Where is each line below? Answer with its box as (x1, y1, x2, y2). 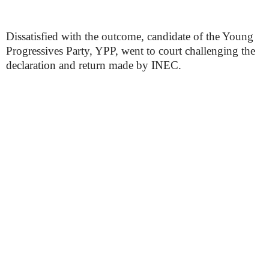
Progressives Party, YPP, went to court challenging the (6, 44, 255, 57)
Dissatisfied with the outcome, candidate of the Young (6, 29, 253, 43)
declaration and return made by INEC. (6, 58, 181, 71)
